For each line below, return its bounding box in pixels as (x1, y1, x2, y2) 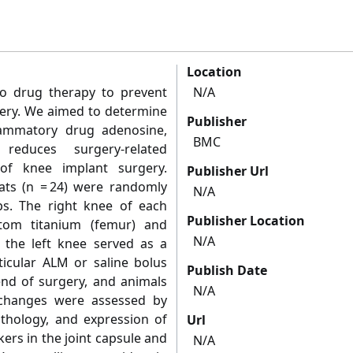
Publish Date (187, 262, 267, 280)
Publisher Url (187, 162, 269, 180)
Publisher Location (187, 212, 305, 230)
